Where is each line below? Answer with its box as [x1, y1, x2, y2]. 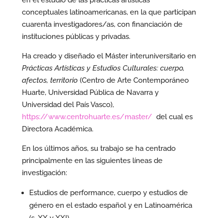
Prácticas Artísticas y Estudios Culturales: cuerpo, [21, 64, 184, 73]
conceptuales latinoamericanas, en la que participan [21, 8, 196, 17]
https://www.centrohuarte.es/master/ [21, 112, 152, 121]
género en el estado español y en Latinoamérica [29, 201, 192, 210]
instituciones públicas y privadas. [21, 32, 130, 41]
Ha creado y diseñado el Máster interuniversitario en [21, 52, 196, 60]
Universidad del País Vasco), [21, 100, 114, 109]
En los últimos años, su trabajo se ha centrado [21, 144, 176, 153]
